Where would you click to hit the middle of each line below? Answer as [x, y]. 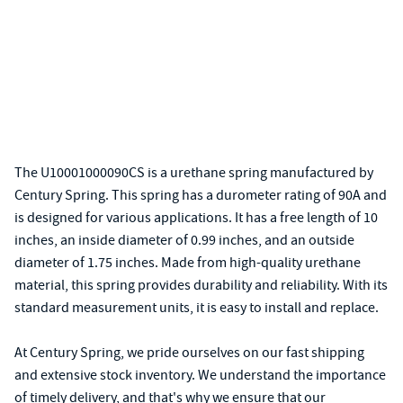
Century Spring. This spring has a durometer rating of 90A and [201, 195]
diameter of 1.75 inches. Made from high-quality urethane [188, 263]
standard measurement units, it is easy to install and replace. [197, 308]
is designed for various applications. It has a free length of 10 [196, 218]
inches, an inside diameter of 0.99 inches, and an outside [184, 240]
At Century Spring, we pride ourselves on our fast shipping [189, 353]
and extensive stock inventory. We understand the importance [200, 375]
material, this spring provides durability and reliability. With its [201, 285]
